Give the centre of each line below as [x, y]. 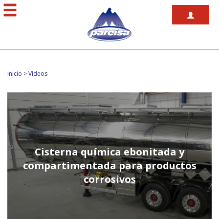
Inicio [15, 74]
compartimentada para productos [109, 165]
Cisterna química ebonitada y [109, 152]
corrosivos [109, 179]
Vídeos [38, 74]
